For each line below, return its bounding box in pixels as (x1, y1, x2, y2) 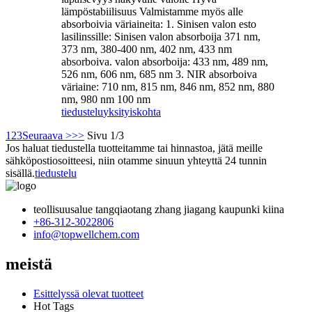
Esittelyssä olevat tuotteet (33, 287, 143, 299)
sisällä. (6, 166, 35, 179)
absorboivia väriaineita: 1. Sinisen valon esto (61, 17, 256, 30)
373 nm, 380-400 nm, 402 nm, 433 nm (61, 42, 232, 55)
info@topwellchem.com (33, 228, 139, 240)
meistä (6, 254, 52, 273)
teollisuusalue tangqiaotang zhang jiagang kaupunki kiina (33, 203, 284, 215)
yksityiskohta (103, 105, 161, 118)
